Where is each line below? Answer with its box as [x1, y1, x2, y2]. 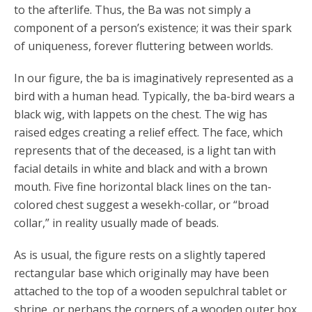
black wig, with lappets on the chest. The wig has [14, 107, 267, 122]
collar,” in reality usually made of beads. [14, 215, 219, 231]
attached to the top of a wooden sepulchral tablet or [14, 283, 287, 299]
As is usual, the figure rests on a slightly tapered [14, 247, 265, 263]
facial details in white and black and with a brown [14, 161, 267, 176]
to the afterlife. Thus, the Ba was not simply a [14, 2, 251, 17]
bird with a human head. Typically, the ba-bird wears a [14, 88, 295, 104]
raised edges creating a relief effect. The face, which [14, 125, 283, 140]
